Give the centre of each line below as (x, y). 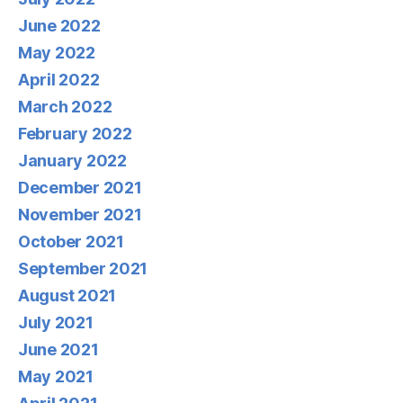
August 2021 (67, 295)
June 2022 (59, 25)
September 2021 (83, 268)
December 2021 (80, 187)
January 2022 (72, 160)
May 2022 (57, 52)
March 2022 (65, 106)
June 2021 (58, 349)
